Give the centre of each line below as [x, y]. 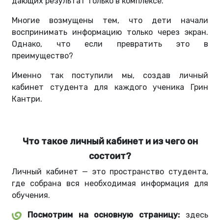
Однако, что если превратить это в [110, 44]
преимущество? [42, 56]
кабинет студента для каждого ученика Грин [110, 87]
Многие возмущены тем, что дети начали [110, 21]
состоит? [110, 156]
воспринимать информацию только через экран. [110, 32]
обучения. [31, 195]
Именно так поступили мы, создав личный [110, 76]
